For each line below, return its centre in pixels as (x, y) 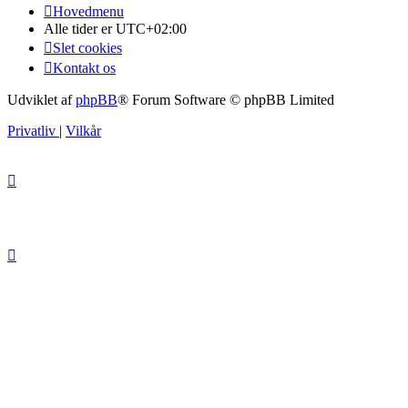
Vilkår (83, 131)
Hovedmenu (88, 12)
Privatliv (31, 131)
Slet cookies (87, 48)
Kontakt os (84, 68)
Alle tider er (80, 29)
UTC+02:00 (151, 29)
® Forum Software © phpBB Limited (226, 100)
